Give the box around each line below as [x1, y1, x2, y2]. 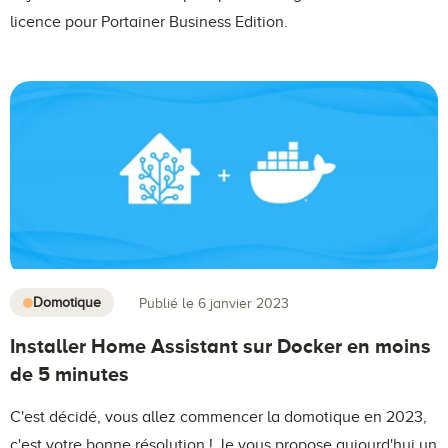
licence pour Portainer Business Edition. [10, 13, 288, 32]
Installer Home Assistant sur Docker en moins [10, 335, 431, 358]
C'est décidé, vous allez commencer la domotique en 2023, [10, 408, 427, 427]
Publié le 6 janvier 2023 [139, 295, 289, 311]
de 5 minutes [10, 363, 129, 386]
